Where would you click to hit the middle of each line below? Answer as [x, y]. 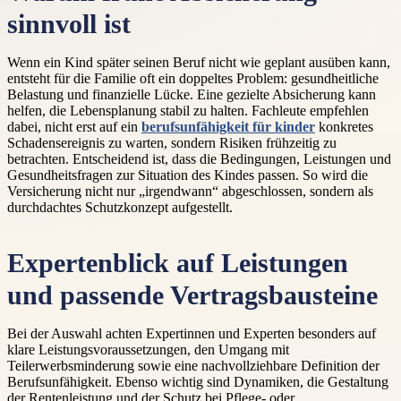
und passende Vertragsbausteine [192, 296]
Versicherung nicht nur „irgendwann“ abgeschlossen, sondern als [190, 191]
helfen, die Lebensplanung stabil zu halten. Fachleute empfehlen [188, 111]
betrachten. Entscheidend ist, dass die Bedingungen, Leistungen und [199, 159]
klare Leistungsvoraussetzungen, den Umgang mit [148, 350]
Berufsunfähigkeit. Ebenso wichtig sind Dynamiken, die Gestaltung [198, 382]
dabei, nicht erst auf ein [74, 127]
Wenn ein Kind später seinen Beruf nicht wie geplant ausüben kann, [199, 62]
